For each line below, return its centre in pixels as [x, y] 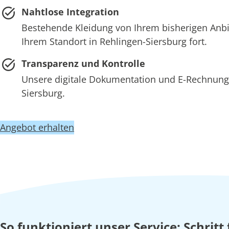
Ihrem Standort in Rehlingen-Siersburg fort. [114, 41]
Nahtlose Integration [70, 12]
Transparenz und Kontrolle [83, 63]
